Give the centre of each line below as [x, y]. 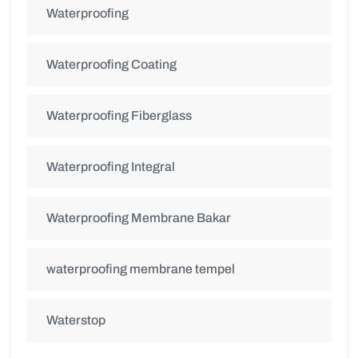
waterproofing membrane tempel [141, 269]
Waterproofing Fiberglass [119, 116]
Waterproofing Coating [111, 65]
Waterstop [76, 320]
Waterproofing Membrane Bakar [139, 218]
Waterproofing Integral [111, 167]
